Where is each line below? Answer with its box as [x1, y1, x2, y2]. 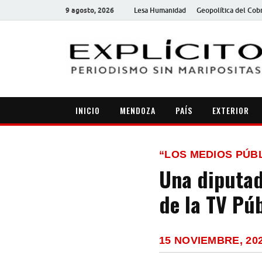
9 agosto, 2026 [65, 5, 114, 15]
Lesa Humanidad [134, 5, 186, 15]
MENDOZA [120, 104, 156, 116]
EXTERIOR [212, 104, 249, 116]
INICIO [75, 104, 100, 116]
